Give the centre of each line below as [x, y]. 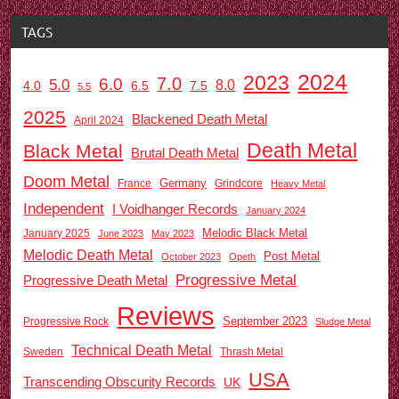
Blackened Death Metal [200, 120]
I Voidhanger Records [175, 209]
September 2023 [265, 322]
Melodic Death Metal [89, 256]
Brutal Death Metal [185, 153]
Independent [64, 209]
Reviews [166, 316]
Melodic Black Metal [255, 233]
